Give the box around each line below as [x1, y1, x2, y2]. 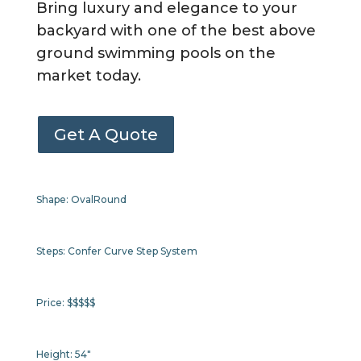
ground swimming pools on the [35, 44, 276, 63]
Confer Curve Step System [67, 245, 197, 258]
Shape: [35, 193, 71, 206]
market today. [35, 67, 141, 85]
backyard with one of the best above [35, 22, 316, 40]
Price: [35, 297, 67, 309]
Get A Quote [53, 125, 158, 145]
